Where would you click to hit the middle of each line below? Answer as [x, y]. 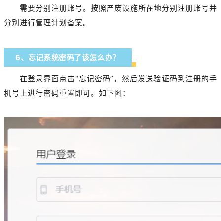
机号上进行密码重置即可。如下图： [67, 93]
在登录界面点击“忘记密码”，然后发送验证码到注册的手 [118, 79]
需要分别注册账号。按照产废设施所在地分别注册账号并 [118, 8]
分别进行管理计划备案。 [47, 23]
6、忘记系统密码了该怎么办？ [68, 58]
